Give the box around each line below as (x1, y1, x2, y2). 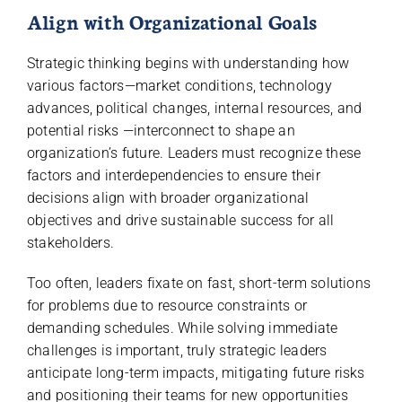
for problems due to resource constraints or (26, 296, 308, 314)
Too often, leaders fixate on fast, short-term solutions (26, 274, 371, 292)
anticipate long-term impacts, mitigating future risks (26, 363, 365, 381)
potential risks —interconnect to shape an (26, 121, 295, 139)
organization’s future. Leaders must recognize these (26, 144, 362, 162)
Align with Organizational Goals (26, 6, 317, 35)
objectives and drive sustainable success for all (26, 211, 335, 229)
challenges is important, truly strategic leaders (26, 341, 328, 359)
